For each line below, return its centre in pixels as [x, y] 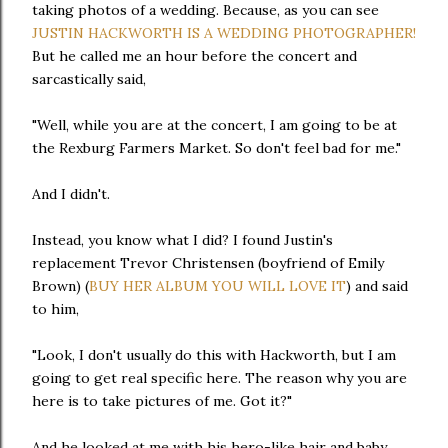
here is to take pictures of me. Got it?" [162, 400]
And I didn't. [71, 193]
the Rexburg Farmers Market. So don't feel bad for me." [216, 147]
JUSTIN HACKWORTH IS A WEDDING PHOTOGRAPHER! [224, 32]
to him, [55, 308]
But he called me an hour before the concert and [194, 55]
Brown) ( [60, 285]
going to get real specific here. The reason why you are [219, 377]
